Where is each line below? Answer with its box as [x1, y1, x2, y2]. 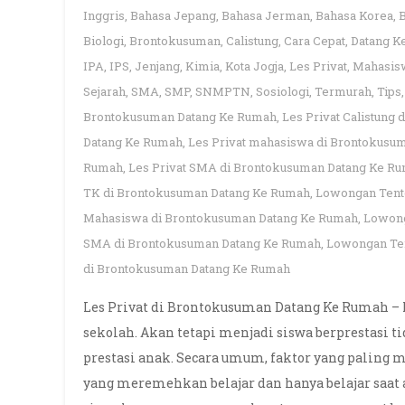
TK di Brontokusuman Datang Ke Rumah [83, 184, 310, 201]
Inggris [83, 7, 125, 24]
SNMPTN [195, 83, 250, 99]
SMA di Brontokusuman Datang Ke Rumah [83, 235, 321, 251]
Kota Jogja [225, 58, 284, 74]
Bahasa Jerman [221, 7, 310, 24]
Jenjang [135, 58, 180, 74]
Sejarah [83, 83, 126, 99]
